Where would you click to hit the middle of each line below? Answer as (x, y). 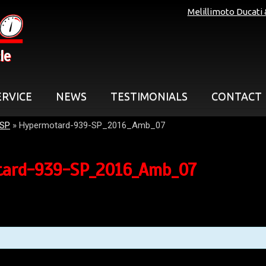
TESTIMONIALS (149, 96)
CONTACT (237, 96)
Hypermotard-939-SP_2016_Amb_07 (92, 125)
